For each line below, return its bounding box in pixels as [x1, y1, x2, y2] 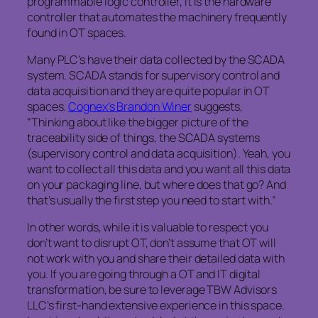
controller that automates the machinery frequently [27, 9, 287, 25]
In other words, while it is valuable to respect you [27, 219, 268, 236]
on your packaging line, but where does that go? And [27, 177, 286, 193]
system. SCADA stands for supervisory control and [27, 67, 280, 84]
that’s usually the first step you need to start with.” [27, 192, 276, 209]
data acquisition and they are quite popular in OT [27, 83, 270, 99]
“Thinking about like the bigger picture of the [27, 114, 249, 131]
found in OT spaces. [27, 24, 127, 40]
